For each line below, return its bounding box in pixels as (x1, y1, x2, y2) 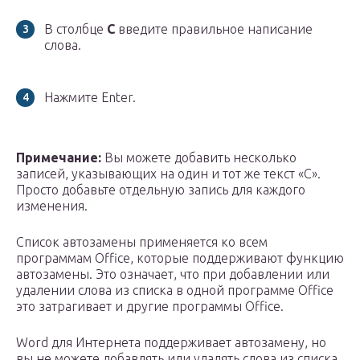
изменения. (16, 198, 88, 214)
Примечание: (16, 150, 104, 166)
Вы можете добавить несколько (104, 150, 297, 166)
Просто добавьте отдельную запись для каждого (16, 182, 305, 198)
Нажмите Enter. (44, 90, 136, 105)
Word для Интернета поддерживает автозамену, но (16, 335, 326, 350)
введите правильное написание (118, 22, 313, 37)
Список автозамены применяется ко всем (16, 235, 268, 250)
